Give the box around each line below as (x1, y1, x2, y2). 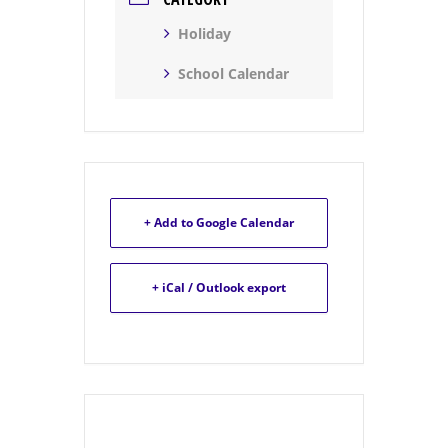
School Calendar (178, 63, 289, 83)
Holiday (178, 23, 231, 43)
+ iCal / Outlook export (152, 278, 286, 296)
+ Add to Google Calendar (144, 213, 294, 231)
